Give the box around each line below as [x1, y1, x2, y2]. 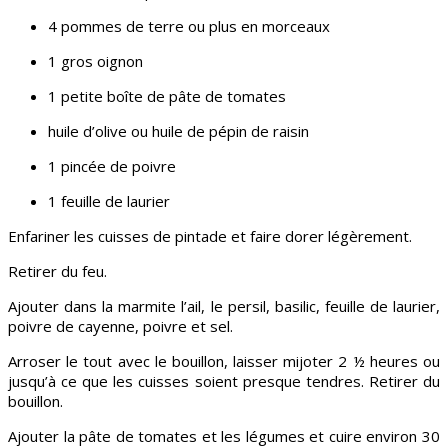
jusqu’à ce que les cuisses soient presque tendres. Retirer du [8, 370, 440, 391]
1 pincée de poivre [48, 155, 176, 176]
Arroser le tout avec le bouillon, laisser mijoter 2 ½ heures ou [8, 350, 440, 371]
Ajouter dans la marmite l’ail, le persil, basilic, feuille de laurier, [8, 295, 440, 316]
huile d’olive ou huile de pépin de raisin [48, 120, 309, 141]
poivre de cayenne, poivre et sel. [8, 315, 233, 336]
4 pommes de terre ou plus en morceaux [48, 15, 330, 36]
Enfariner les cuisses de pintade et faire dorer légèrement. [8, 225, 412, 246]
